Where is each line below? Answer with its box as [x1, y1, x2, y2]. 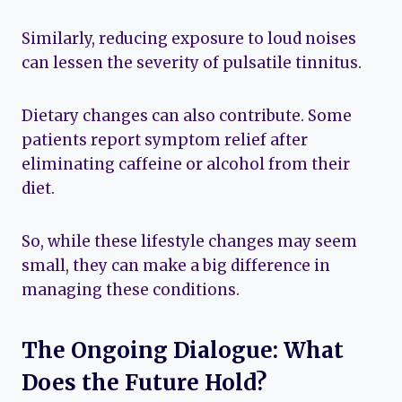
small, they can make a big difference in [22, 255, 330, 275]
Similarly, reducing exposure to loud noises [22, 28, 356, 48]
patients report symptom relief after [22, 129, 308, 150]
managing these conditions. [22, 279, 240, 300]
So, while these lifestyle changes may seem [22, 231, 357, 251]
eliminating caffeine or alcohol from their [22, 153, 350, 174]
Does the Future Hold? [22, 368, 267, 397]
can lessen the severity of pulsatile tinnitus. [22, 52, 362, 73]
